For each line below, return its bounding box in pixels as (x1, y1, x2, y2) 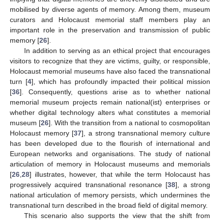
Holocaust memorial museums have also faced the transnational (10, 67, 210, 75)
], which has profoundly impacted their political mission (31, 77, 210, 85)
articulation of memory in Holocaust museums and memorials (10, 160, 210, 168)
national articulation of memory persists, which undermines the (10, 191, 210, 199)
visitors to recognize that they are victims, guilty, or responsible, (10, 56, 210, 65)
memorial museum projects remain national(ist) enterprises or (10, 98, 210, 106)
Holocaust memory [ (10, 129, 74, 137)
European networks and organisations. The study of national (10, 149, 210, 158)
